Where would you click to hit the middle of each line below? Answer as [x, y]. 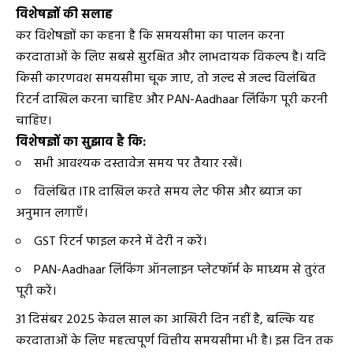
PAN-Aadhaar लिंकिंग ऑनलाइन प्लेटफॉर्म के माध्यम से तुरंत [180, 270]
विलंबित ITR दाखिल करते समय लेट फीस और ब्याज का [168, 192]
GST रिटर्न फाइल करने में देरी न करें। [120, 242]
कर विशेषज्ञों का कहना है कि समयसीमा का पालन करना [150, 36]
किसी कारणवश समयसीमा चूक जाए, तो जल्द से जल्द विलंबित [166, 78]
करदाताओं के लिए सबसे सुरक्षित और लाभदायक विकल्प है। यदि [171, 57]
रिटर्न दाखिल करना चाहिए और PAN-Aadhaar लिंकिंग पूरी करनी [172, 100]
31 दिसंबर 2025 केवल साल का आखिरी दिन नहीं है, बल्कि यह [165, 320]
